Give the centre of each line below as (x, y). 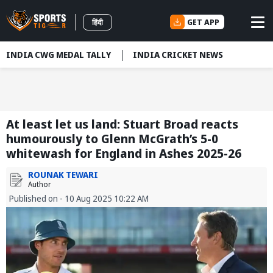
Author (40, 185)
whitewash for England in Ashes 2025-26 (124, 154)
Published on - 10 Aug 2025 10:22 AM (79, 199)
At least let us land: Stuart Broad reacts (122, 124)
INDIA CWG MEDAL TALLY (58, 55)
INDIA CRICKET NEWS (178, 55)
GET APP (203, 22)
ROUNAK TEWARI (63, 175)
